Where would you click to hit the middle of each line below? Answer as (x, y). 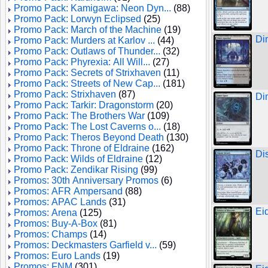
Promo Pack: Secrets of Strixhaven (87, 73)
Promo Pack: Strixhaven (65, 94)
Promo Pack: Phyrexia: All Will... (82, 62)
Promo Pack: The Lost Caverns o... (87, 127)
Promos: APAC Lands (60, 202)
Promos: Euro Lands (57, 256)
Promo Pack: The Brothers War (79, 116)
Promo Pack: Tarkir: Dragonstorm (84, 105)
